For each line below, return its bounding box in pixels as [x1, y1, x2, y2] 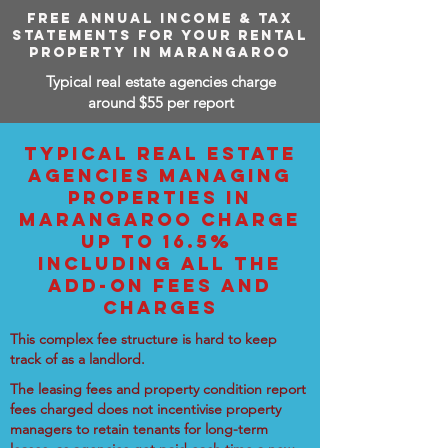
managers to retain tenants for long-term [10, 420, 268, 438]
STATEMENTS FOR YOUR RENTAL [12, 27, 308, 44]
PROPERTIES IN [68, 186, 252, 209]
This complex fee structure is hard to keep [10, 330, 277, 348]
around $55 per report [87, 93, 234, 112]
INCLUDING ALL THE [38, 252, 282, 275]
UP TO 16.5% [80, 230, 240, 253]
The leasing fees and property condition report [10, 380, 306, 398]
